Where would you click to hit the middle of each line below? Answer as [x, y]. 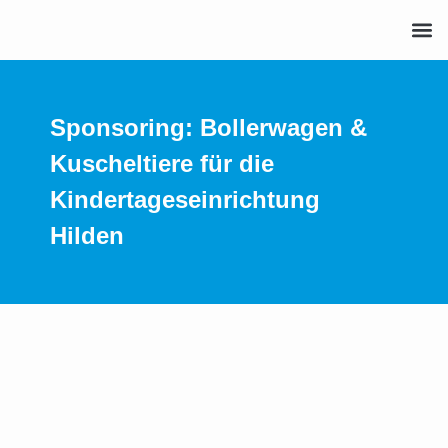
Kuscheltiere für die [162, 163]
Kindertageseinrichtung [185, 199]
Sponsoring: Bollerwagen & [208, 127]
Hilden [87, 235]
